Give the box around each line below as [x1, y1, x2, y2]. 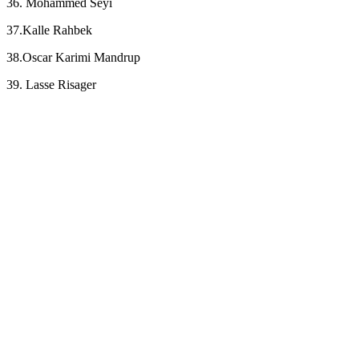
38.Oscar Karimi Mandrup [6, 50, 140, 65]
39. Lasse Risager [6, 78, 96, 92]
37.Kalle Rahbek [6, 23, 92, 38]
